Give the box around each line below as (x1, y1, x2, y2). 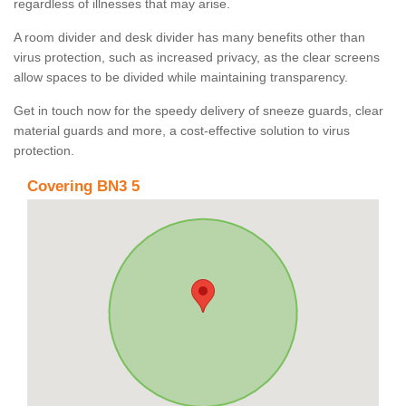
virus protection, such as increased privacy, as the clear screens (14, 50, 380, 65)
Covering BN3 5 (27, 178, 140, 196)
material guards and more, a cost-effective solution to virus (14, 123, 350, 139)
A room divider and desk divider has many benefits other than (14, 30, 365, 45)
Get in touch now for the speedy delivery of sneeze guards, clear (14, 103, 383, 119)
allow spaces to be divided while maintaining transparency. (14, 70, 352, 85)
